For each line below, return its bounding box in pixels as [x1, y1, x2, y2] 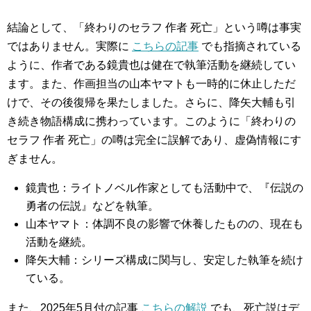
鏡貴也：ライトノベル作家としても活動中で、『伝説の [26, 181, 304, 194]
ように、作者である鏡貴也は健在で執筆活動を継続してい [7, 58, 296, 71]
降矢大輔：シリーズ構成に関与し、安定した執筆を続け [26, 253, 304, 266]
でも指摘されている [199, 40, 301, 52]
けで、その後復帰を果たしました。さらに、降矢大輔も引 [7, 96, 296, 108]
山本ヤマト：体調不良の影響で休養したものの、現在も [26, 217, 304, 230]
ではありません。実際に [7, 40, 132, 52]
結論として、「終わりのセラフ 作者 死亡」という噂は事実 [7, 21, 301, 33]
